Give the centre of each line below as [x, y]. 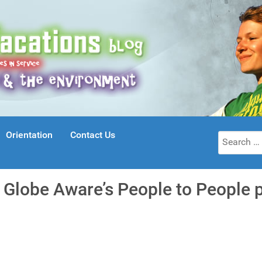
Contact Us [93, 135]
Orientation [29, 135]
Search [232, 137]
